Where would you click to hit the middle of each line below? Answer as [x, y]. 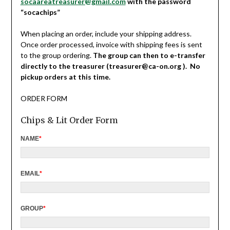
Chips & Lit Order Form [69, 120]
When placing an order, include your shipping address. [106, 33]
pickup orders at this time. [65, 76]
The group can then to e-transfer [149, 55]
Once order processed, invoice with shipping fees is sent [111, 44]
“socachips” [40, 12]
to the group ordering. [56, 55]
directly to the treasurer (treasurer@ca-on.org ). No [110, 66]
